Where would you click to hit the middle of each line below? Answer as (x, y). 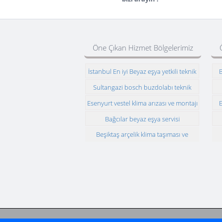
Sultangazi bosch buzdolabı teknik (142, 87)
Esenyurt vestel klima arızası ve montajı (142, 103)
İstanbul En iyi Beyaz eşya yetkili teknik (142, 71)
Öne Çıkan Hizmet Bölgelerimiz (143, 47)
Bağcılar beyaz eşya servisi (142, 119)
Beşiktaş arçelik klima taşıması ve (142, 134)
